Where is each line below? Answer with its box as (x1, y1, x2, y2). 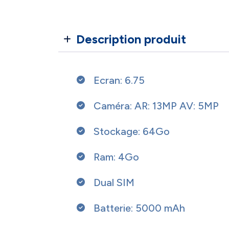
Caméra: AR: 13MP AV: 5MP (94, 100, 219, 112)
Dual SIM (94, 176, 134, 189)
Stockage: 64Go (94, 125, 170, 138)
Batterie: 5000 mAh (94, 202, 185, 215)
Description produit (76, 32, 186, 47)
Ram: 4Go (94, 151, 139, 164)
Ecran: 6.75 (94, 74, 145, 87)
